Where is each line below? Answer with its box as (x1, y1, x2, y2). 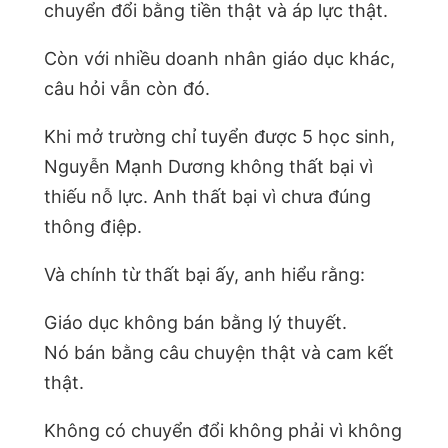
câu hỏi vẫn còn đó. (44, 77, 210, 99)
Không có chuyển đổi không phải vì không (44, 419, 402, 441)
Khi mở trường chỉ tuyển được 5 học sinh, (44, 125, 395, 147)
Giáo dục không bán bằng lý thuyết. (44, 311, 347, 333)
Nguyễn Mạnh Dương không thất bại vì (44, 155, 373, 177)
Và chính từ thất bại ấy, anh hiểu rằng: (44, 263, 365, 285)
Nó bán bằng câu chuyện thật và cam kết (44, 341, 394, 363)
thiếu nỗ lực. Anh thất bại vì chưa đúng (44, 185, 371, 207)
